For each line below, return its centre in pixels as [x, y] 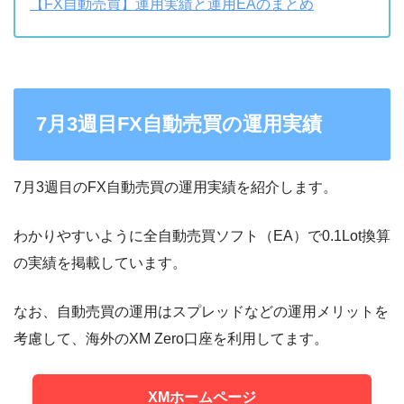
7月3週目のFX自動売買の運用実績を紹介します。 [175, 188]
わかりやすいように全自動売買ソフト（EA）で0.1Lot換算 [202, 236]
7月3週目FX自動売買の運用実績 [179, 124]
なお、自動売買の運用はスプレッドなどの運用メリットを [201, 312]
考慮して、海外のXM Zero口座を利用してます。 [171, 339]
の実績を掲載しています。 [100, 263]
